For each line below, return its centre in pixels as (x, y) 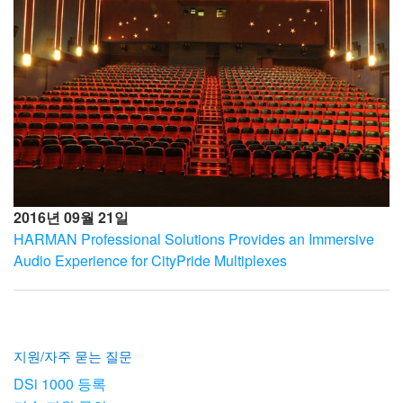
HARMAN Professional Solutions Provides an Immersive (194, 239)
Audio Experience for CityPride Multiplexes (150, 261)
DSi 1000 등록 (60, 384)
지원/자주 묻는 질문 (73, 356)
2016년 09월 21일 (71, 218)
